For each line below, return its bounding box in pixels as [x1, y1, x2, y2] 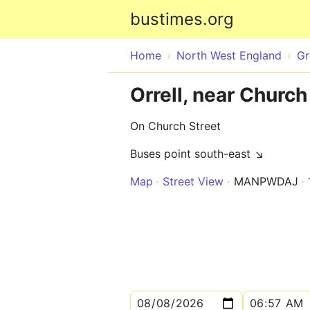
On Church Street [130, 119, 221, 133]
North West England [176, 48, 282, 62]
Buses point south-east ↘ [130, 147, 264, 161]
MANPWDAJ [234, 174, 298, 188]
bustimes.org [130, 9, 234, 29]
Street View [163, 174, 224, 188]
